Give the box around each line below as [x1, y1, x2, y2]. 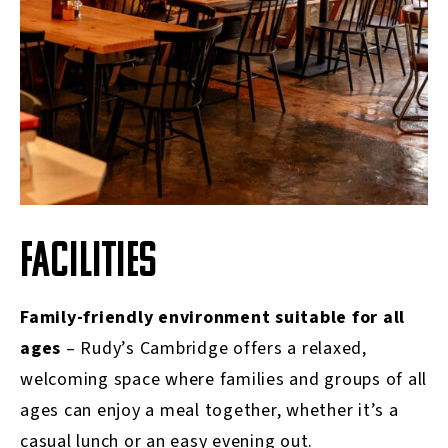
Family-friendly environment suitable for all [20, 304, 405, 330]
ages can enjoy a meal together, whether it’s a [20, 397, 399, 423]
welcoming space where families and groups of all [20, 366, 427, 392]
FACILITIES [20, 237, 157, 289]
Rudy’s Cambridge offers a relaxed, [80, 335, 367, 361]
